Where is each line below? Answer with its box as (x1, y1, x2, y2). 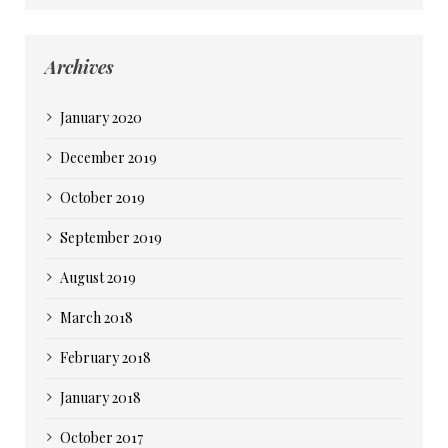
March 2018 (60, 308, 133, 327)
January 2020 (60, 108, 142, 127)
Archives (45, 55, 114, 79)
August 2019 (60, 268, 136, 287)
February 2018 (60, 348, 151, 367)
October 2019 (60, 188, 145, 207)
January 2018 (60, 388, 141, 407)
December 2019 (60, 148, 157, 167)
